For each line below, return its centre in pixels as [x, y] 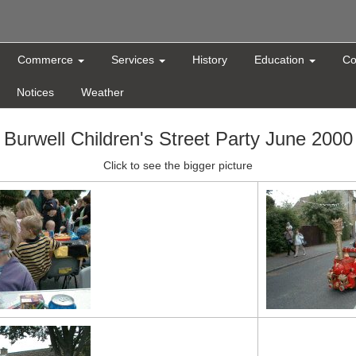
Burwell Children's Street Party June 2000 [178, 139]
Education [281, 60]
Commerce [47, 60]
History [210, 60]
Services [134, 60]
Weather [103, 93]
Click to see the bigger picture [178, 166]
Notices [35, 93]
